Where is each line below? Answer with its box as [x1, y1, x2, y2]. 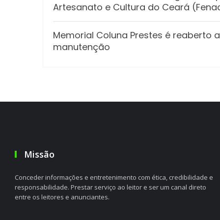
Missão [24, 148, 55, 160]
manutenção [53, 41, 110, 53]
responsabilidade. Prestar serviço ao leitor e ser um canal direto [15, 183, 206, 192]
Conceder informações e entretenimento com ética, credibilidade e [15, 173, 213, 182]
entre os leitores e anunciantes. [15, 192, 110, 201]
